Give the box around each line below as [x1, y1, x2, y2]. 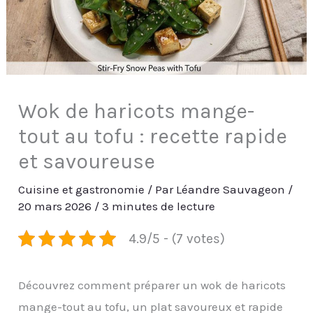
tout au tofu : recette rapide [18, 123, 288, 149]
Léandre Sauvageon [176, 182, 289, 196]
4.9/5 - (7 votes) [128, 230, 225, 247]
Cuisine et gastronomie [18, 182, 145, 196]
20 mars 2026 [18, 198, 95, 213]
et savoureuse [18, 148, 156, 174]
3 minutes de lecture [102, 198, 216, 213]
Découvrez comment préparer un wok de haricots [18, 277, 286, 292]
